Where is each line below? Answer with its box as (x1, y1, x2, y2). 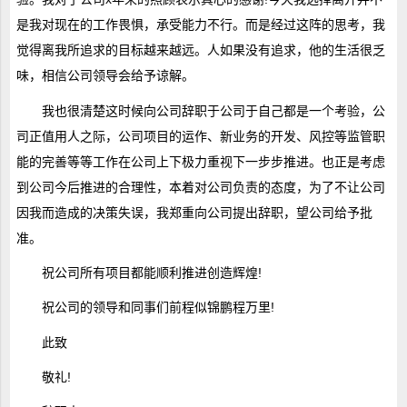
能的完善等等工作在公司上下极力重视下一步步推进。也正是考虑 (15, 154, 385, 169)
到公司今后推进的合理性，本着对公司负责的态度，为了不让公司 (15, 179, 385, 194)
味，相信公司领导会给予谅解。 (15, 68, 194, 84)
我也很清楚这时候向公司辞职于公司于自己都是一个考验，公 (41, 103, 385, 118)
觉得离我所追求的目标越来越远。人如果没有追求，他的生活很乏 (15, 43, 385, 58)
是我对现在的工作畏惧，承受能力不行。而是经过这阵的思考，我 (15, 17, 385, 33)
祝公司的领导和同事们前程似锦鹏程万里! (41, 300, 274, 315)
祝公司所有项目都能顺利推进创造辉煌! (41, 265, 262, 281)
